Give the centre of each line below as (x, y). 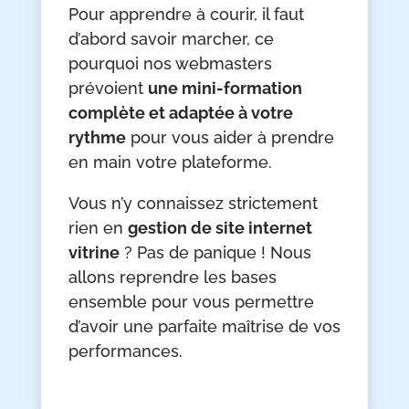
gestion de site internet (220, 228)
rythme (97, 138)
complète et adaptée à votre (180, 113)
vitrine (94, 253)
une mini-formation (225, 89)
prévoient (108, 89)
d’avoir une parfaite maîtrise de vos (204, 327)
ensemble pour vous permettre (191, 302)
